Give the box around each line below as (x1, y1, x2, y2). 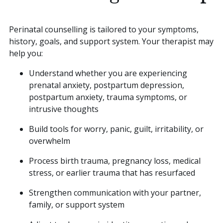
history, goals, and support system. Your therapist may (9, 36, 214, 47)
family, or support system (29, 199, 124, 211)
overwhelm (29, 135, 70, 147)
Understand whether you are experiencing (29, 68, 187, 79)
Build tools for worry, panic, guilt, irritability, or (29, 123, 204, 135)
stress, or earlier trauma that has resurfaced (29, 167, 195, 179)
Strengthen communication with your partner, (29, 187, 201, 199)
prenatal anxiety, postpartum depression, (29, 80, 184, 91)
